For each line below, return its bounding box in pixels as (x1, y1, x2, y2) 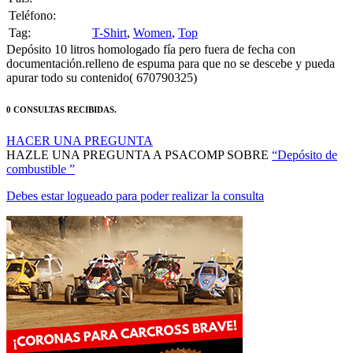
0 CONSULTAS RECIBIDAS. (6, 84, 117, 95)
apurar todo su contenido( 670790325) (6, 50, 197, 65)
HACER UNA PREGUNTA (6, 113, 153, 128)
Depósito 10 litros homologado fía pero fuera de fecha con (6, 22, 295, 36)
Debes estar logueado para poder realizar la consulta (6, 169, 264, 183)
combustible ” (6, 142, 75, 156)
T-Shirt (92, 6, 127, 20)
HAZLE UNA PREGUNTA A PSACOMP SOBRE (6, 128, 272, 142)
